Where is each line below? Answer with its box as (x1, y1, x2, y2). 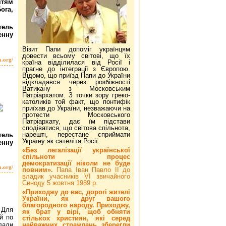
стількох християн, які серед (22, 214, 130, 222)
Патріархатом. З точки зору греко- (22, 91, 130, 99)
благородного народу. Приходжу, (22, 201, 130, 209)
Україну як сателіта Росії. (22, 137, 100, 145)
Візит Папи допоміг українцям (22, 45, 130, 53)
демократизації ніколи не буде (22, 159, 130, 167)
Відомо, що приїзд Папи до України (22, 72, 130, 80)
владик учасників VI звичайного (22, 173, 130, 181)
